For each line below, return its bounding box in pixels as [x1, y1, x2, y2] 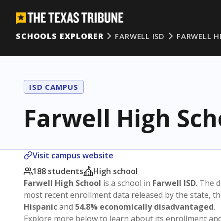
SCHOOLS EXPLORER [16, 31, 104, 41]
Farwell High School [24, 178, 101, 188]
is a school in [101, 178, 152, 188]
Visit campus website [33, 150, 113, 161]
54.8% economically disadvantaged [75, 201, 214, 212]
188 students [33, 166, 83, 177]
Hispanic [24, 201, 57, 212]
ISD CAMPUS [29, 82, 78, 92]
